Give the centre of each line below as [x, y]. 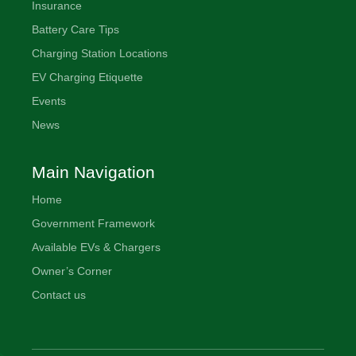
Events [49, 101]
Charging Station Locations [100, 53]
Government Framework [94, 223]
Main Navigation [94, 172]
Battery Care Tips [76, 29]
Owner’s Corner [72, 271]
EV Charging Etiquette [88, 77]
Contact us [59, 294]
